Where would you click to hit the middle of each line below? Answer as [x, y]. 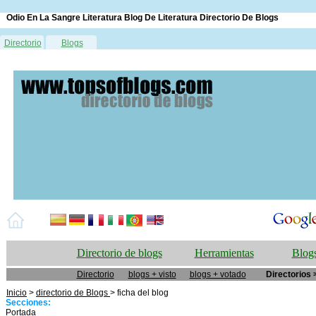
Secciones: [28, 303]
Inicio [17, 293]
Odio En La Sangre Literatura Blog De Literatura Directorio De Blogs [142, 18]
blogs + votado [218, 274]
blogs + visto [152, 274]
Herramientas [224, 253]
